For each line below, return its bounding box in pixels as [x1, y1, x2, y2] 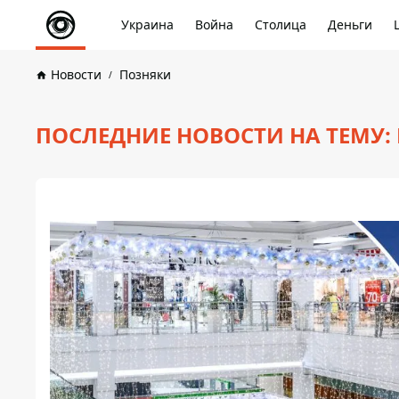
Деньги [328, 16, 372, 33]
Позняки [119, 66, 171, 83]
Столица [255, 16, 306, 33]
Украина [121, 16, 174, 33]
